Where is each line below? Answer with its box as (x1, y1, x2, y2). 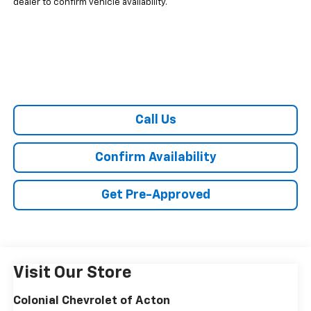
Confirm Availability (94, 151, 217, 165)
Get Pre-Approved (101, 189, 210, 202)
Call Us (135, 114, 176, 127)
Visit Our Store (12, 264, 132, 282)
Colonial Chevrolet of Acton (12, 295, 170, 308)
